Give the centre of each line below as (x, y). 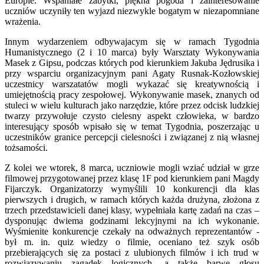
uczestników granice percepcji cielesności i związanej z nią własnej (132, 137)
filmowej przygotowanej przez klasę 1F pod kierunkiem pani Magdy (132, 178)
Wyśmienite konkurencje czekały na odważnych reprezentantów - (132, 231)
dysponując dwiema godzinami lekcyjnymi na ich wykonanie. (132, 220)
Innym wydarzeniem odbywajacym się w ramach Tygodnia (132, 41)
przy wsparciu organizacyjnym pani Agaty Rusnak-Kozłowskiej (132, 73)
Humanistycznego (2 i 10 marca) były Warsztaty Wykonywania (132, 52)
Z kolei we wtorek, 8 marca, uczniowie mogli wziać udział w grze (132, 167)
